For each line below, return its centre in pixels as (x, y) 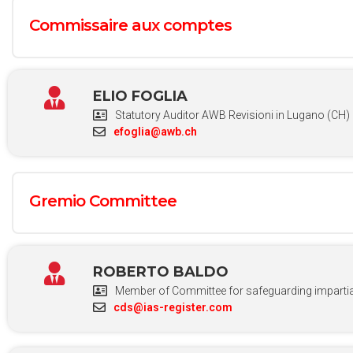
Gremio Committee (103, 201)
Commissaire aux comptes (130, 25)
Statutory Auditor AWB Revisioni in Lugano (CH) (232, 115)
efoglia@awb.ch (155, 131)
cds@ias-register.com (173, 307)
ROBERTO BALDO (160, 271)
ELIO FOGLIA (140, 96)
